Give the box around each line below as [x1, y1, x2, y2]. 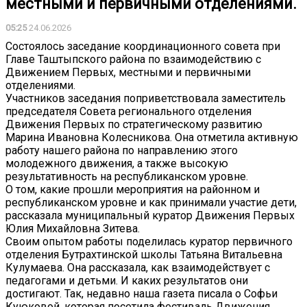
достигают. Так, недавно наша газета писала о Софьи [5, 287, 278, 301]
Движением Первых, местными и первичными [5, 66, 251, 79]
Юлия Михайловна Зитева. [5, 222, 140, 236]
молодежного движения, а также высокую [5, 157, 228, 171]
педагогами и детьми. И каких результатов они [5, 274, 248, 288]
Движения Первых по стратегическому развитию [5, 118, 262, 132]
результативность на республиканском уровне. [5, 170, 248, 184]
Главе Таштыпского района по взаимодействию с [5, 53, 261, 66]
